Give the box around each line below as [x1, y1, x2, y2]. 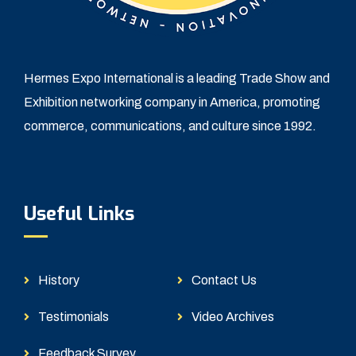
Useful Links [24, 201, 134, 227]
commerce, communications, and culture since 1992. [24, 119, 316, 133]
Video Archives [192, 310, 275, 324]
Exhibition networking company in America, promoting [24, 95, 320, 110]
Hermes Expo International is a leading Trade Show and [24, 72, 330, 86]
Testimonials [38, 310, 109, 324]
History [38, 273, 79, 288]
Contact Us [192, 273, 257, 288]
